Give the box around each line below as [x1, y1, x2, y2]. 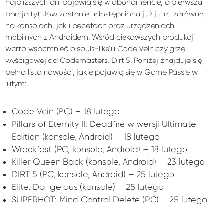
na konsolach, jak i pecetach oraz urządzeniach [5, 21, 175, 31]
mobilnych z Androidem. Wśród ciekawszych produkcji [5, 32, 195, 42]
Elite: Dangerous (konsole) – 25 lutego [11, 182, 164, 192]
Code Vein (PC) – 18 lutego [11, 107, 120, 117]
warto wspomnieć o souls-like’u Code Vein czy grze [5, 44, 186, 54]
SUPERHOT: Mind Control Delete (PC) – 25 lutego [11, 195, 207, 205]
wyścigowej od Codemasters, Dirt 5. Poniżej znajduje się [5, 56, 202, 65]
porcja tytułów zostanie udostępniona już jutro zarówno [5, 9, 204, 19]
